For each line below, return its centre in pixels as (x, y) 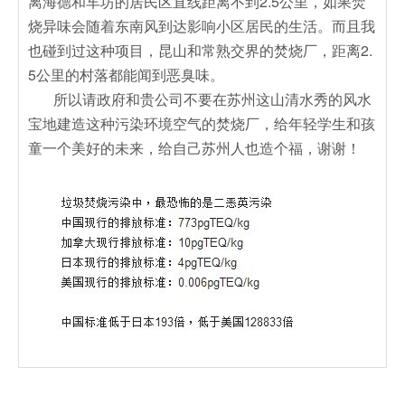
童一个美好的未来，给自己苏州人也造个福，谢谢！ (194, 147)
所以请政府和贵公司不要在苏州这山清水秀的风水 (200, 99)
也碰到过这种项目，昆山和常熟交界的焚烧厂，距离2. (200, 50)
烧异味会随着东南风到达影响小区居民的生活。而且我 (202, 25)
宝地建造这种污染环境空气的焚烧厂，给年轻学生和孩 (202, 123)
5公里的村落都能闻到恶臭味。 (126, 74)
